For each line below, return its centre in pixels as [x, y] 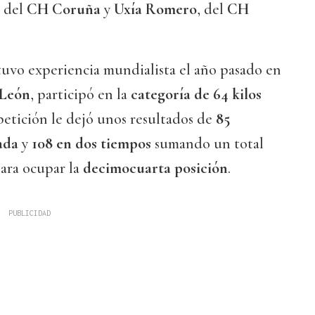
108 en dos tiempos [91, 144]
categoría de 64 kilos [196, 95]
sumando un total [207, 144]
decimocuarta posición [155, 168]
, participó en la [81, 95]
